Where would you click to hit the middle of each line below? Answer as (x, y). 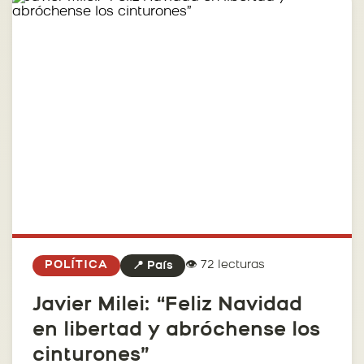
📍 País (153, 266)
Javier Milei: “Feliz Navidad (167, 305)
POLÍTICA (76, 265)
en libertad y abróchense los (176, 330)
